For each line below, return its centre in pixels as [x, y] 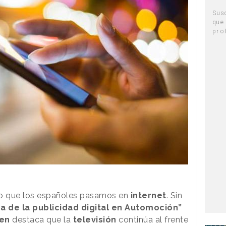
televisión [95, 219]
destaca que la [41, 219]
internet [148, 195]
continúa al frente [152, 219]
